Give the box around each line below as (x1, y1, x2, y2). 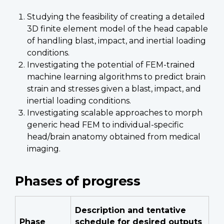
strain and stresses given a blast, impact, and (27, 83, 201, 93)
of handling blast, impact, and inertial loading (27, 35, 206, 45)
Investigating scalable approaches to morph (27, 107, 202, 117)
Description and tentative (75, 205, 186, 215)
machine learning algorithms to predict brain (27, 71, 205, 81)
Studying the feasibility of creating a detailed (27, 11, 205, 21)
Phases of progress (15, 172, 140, 188)
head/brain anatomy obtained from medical (27, 131, 200, 141)
